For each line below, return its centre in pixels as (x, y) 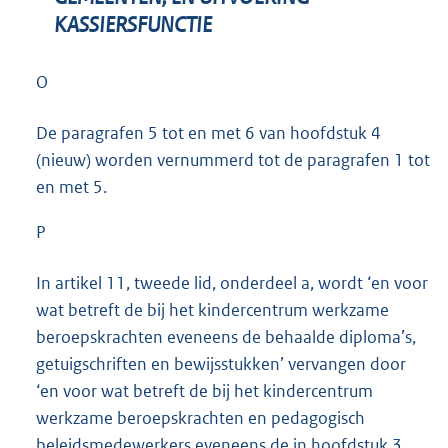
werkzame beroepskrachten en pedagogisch (200, 418)
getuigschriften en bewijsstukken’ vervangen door (221, 364)
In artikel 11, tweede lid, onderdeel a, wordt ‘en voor (232, 283)
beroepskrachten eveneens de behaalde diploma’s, (226, 337)
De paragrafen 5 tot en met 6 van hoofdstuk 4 (208, 133)
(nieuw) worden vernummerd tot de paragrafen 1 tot (233, 160)
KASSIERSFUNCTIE (133, 25)
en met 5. (71, 187)
